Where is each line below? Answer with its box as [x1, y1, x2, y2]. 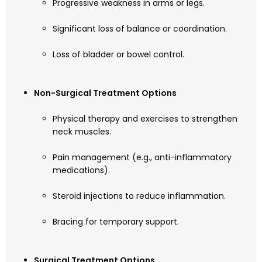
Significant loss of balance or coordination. [53, 23, 227, 35]
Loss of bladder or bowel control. [53, 49, 184, 61]
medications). [53, 164, 110, 177]
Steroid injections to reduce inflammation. [53, 190, 226, 202]
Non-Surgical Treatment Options [34, 87, 177, 99]
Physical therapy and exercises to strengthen [53, 113, 237, 125]
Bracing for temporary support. [53, 216, 179, 228]
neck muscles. [53, 126, 111, 138]
